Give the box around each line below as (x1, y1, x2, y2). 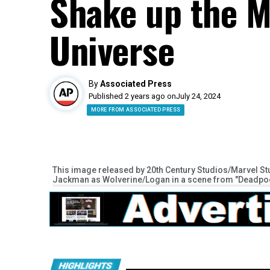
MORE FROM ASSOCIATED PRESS (91, 107, 181, 113)
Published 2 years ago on (89, 92, 176, 101)
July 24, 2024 (176, 92, 221, 101)
